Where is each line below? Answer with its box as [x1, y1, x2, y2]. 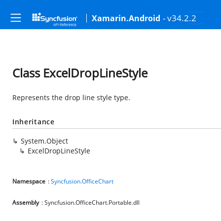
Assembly [12, 198, 39, 207]
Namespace [12, 177, 45, 185]
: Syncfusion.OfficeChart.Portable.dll [41, 198, 140, 207]
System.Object [21, 136, 68, 146]
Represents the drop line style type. [12, 93, 130, 102]
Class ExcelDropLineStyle [12, 65, 147, 81]
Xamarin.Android [92, 13, 160, 24]
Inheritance [12, 117, 55, 126]
